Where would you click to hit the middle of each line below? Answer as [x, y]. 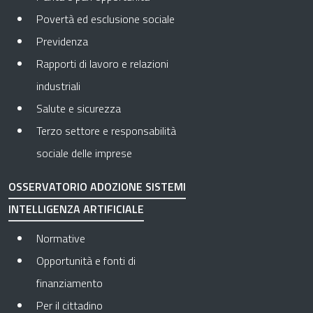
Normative [61, 238]
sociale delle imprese [84, 153]
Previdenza [62, 41]
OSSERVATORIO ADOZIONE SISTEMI [97, 187]
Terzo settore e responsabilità [106, 131]
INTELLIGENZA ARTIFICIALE [76, 209]
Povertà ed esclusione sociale [105, 19]
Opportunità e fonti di [86, 261]
